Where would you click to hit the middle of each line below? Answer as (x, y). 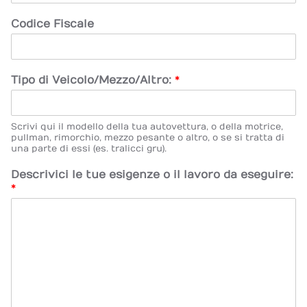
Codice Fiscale (52, 24)
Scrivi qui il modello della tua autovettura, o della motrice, (147, 127)
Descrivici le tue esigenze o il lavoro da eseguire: (152, 175)
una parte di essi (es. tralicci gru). (89, 149)
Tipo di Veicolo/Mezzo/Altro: (93, 80)
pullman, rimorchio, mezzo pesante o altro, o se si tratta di (148, 138)
